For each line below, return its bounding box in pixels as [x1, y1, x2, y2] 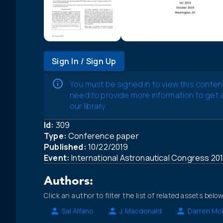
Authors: [44, 175, 93, 188]
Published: [44, 141, 87, 152]
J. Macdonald [119, 206, 162, 216]
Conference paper [66, 130, 139, 141]
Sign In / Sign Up [52, 55, 116, 67]
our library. [70, 100, 108, 111]
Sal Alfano [62, 206, 94, 216]
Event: [44, 152, 70, 163]
